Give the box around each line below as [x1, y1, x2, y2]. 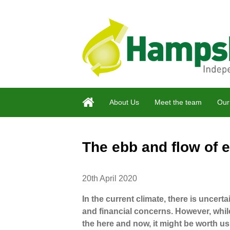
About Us [109, 98, 139, 106]
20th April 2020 [82, 174, 137, 183]
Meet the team [155, 98, 202, 106]
